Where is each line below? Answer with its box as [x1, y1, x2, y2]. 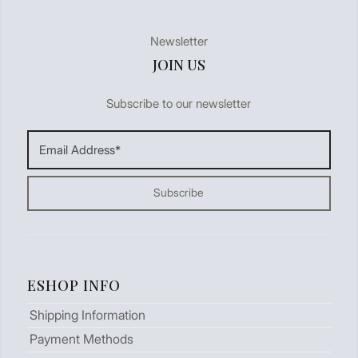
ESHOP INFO [26, 275, 121, 295]
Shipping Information [29, 307, 145, 324]
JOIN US [152, 55, 205, 75]
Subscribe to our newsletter [106, 95, 252, 111]
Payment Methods [29, 331, 133, 348]
